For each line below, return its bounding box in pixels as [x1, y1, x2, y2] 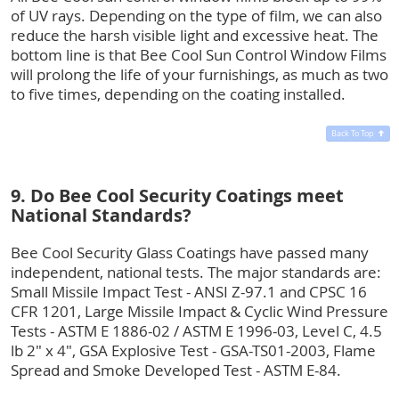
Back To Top [330, 127, 374, 139]
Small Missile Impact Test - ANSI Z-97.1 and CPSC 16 [11, 281, 367, 302]
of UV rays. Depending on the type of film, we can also [11, 4, 382, 26]
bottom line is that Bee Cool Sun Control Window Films [11, 44, 387, 65]
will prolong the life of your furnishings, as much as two [11, 63, 388, 85]
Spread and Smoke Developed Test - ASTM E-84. [11, 359, 341, 380]
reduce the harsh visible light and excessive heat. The [11, 24, 379, 45]
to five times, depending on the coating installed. [11, 83, 346, 104]
